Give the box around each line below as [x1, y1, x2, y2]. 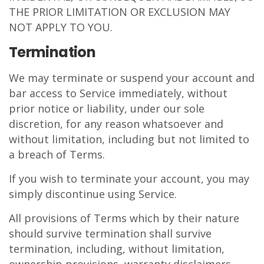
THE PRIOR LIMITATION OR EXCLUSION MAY [9, 5, 230, 19]
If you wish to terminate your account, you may [9, 171, 249, 186]
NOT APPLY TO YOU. [9, 20, 113, 34]
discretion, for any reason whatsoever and [9, 117, 223, 131]
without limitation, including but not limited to [9, 132, 249, 146]
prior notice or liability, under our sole [9, 101, 204, 115]
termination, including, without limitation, [9, 242, 225, 256]
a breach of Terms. [9, 147, 105, 161]
